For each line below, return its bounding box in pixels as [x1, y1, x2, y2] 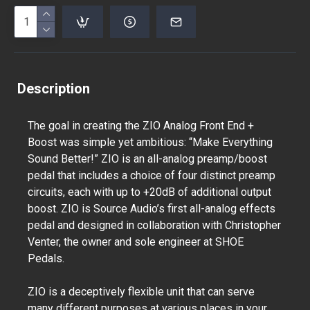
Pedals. [28, 252, 67, 265]
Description [17, 80, 90, 97]
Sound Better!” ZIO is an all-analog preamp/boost [28, 152, 267, 165]
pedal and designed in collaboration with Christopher [28, 219, 281, 232]
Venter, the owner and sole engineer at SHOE [28, 235, 244, 248]
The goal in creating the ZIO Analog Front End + [28, 119, 254, 132]
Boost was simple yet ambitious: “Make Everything [28, 136, 273, 149]
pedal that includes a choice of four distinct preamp [28, 169, 275, 182]
